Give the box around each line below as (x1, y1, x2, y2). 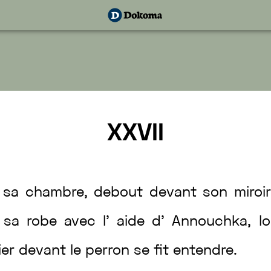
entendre (173, 244, 234, 258)
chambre (25, 186, 84, 200)
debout (94, 186, 149, 200)
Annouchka (172, 215, 248, 229)
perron (85, 244, 134, 258)
